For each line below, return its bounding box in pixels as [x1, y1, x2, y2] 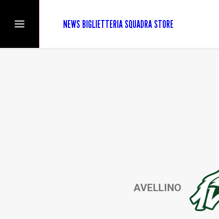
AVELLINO [133, 182, 181, 194]
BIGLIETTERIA [82, 18, 123, 30]
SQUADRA [125, 18, 152, 30]
